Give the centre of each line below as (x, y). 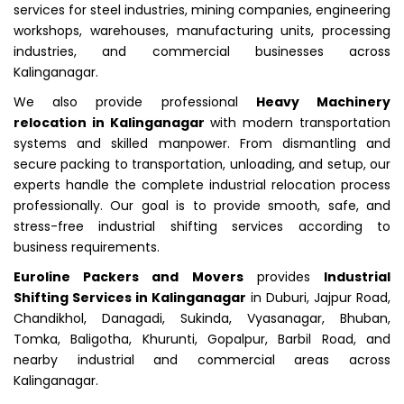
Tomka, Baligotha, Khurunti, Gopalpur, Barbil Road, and (202, 339)
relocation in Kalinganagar (109, 122)
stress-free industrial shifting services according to (202, 226)
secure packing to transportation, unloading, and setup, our (202, 164)
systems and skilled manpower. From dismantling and (202, 143)
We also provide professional (135, 101)
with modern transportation (298, 122)
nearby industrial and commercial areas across (202, 359)
